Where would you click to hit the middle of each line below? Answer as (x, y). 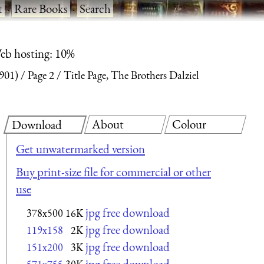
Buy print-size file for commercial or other (113, 172)
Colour (189, 124)
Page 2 (41, 75)
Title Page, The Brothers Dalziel (131, 75)
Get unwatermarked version (80, 148)
